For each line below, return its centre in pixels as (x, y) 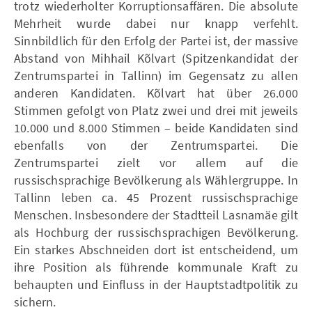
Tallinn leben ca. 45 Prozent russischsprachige (156, 197)
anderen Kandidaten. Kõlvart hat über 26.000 (156, 93)
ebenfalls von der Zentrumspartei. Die (156, 145)
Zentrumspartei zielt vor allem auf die (156, 162)
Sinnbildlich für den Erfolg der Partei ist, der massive (156, 40)
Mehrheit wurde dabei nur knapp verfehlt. (156, 23)
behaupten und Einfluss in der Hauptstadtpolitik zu (156, 284)
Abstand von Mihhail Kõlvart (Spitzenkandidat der (156, 58)
